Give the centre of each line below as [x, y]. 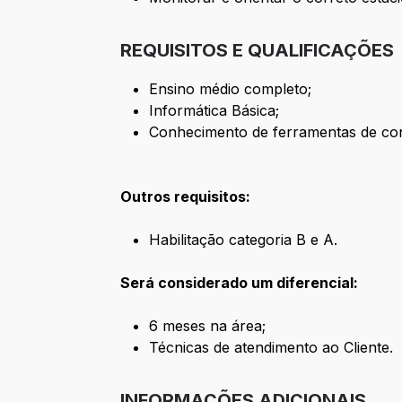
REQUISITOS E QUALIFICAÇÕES [258, 51]
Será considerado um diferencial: [240, 283]
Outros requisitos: [186, 197]
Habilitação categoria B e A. [244, 240]
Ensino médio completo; [231, 89]
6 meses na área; [208, 326]
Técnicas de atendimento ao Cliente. [271, 348]
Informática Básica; [214, 111]
